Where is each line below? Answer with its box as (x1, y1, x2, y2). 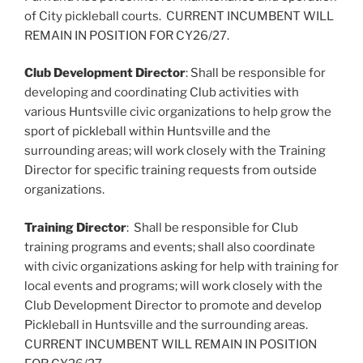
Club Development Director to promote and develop (24, 297, 322, 313)
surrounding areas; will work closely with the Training (24, 143, 326, 159)
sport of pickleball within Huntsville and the (24, 124, 271, 139)
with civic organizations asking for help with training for (24, 258, 339, 274)
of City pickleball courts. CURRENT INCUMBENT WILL (24, 8, 334, 23)
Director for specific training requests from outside (24, 163, 317, 178)
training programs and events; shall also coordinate (24, 239, 315, 254)
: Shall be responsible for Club (126, 220, 298, 235)
